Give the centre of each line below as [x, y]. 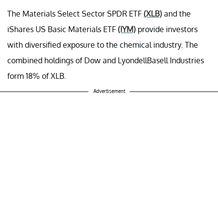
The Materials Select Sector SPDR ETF [75, 13]
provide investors [167, 29]
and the [176, 13]
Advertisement [109, 91]
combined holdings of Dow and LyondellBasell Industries [106, 60]
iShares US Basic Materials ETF [63, 29]
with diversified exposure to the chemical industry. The [103, 45]
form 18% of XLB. [37, 76]
